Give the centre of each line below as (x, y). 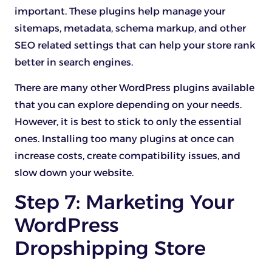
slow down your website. (74, 173)
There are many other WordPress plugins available (134, 88)
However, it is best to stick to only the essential (128, 122)
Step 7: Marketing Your (124, 202)
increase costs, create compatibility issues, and (127, 156)
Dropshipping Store (110, 248)
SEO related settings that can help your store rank (135, 45)
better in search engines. (74, 62)
